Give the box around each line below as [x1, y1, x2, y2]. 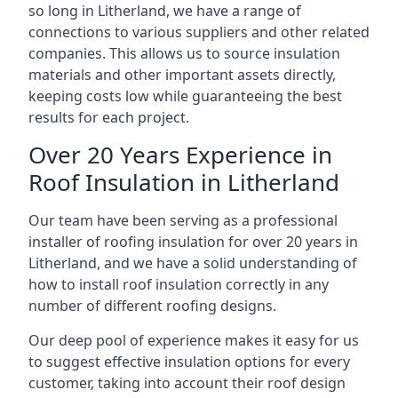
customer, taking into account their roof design [28, 373, 346, 393]
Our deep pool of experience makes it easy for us [28, 330, 359, 350]
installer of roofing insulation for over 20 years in [28, 232, 358, 251]
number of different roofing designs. [28, 296, 276, 315]
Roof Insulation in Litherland [28, 166, 339, 198]
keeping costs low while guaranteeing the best [28, 86, 342, 106]
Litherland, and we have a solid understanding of [28, 253, 357, 273]
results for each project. [28, 107, 189, 127]
